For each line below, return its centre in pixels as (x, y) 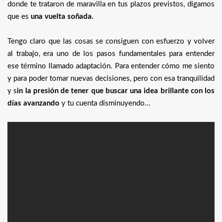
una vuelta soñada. (62, 17)
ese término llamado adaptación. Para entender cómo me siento (111, 66)
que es (19, 17)
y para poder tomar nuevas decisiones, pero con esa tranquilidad (111, 79)
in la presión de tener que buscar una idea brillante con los (116, 91)
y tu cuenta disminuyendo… (105, 104)
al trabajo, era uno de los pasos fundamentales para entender (111, 54)
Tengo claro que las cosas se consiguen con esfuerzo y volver (111, 42)
